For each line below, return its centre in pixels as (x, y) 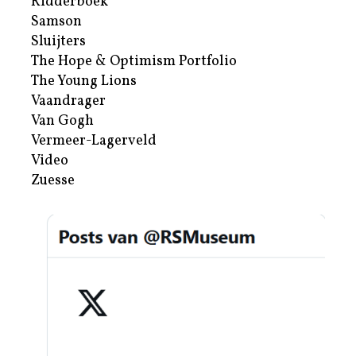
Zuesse (53, 180)
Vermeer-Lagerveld (94, 141)
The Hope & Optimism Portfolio (134, 61)
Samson (56, 21)
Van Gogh (62, 121)
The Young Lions (84, 81)
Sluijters (58, 41)
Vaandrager (68, 101)
